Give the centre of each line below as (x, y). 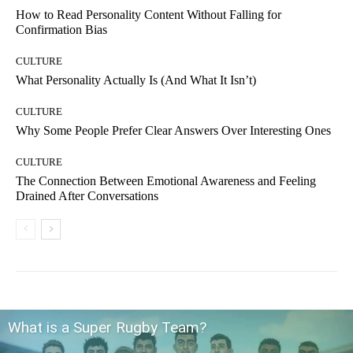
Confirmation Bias (61, 30)
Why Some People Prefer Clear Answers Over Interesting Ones (173, 131)
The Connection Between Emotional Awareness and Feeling (166, 181)
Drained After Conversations (87, 196)
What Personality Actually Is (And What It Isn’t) (136, 80)
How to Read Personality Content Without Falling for (149, 15)
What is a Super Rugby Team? (107, 328)
